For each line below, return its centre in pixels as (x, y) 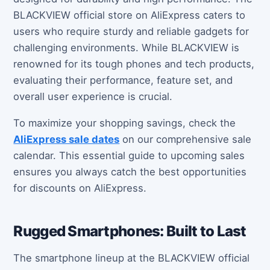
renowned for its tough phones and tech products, (134, 64)
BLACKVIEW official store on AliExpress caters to (130, 15)
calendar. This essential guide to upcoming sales (129, 155)
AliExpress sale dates (67, 139)
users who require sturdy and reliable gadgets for (131, 32)
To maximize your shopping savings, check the (125, 123)
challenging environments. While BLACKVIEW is (127, 48)
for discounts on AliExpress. (80, 188)
